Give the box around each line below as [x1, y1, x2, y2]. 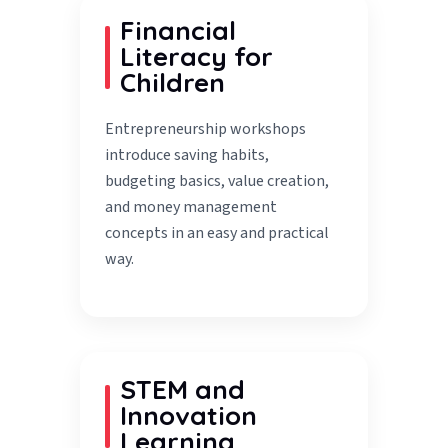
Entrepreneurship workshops [105, 118, 307, 141]
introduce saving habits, [105, 144, 270, 167]
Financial [120, 14, 237, 48]
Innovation [120, 399, 258, 433]
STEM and [120, 373, 246, 407]
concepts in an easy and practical [105, 222, 330, 245]
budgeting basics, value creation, [105, 170, 330, 193]
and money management [105, 196, 278, 219]
